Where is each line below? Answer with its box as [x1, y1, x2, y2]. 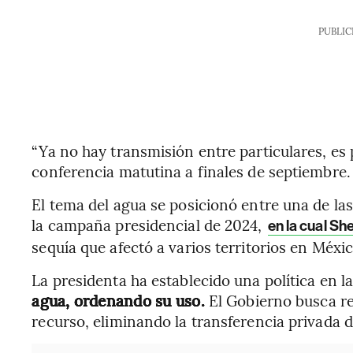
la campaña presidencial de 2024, [32, 214, 266, 235]
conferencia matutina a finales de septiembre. [32, 161, 351, 181]
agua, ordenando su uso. [32, 290, 205, 310]
